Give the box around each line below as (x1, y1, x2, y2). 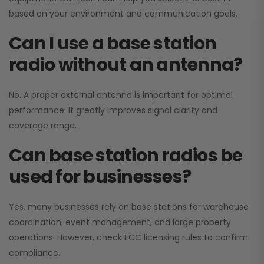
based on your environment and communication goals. (9, 8, 237, 20)
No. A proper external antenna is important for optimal (9, 89, 233, 101)
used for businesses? (9, 164, 191, 190)
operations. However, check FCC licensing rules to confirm (9, 232, 248, 244)
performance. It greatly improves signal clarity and (9, 104, 217, 117)
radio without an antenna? (9, 52, 243, 78)
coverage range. (9, 120, 77, 132)
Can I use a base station (9, 31, 216, 57)
